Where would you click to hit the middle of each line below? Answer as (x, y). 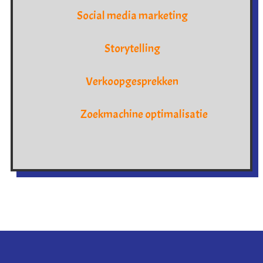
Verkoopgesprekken (132, 82)
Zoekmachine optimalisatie (144, 114)
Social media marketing (132, 16)
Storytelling (132, 49)
